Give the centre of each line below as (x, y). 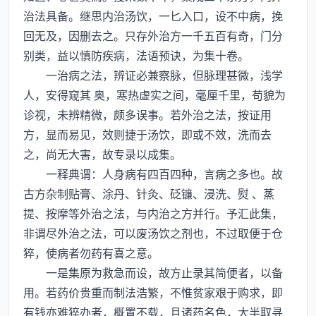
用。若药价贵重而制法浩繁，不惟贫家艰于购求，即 (153, 292)
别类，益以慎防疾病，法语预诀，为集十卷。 (136, 55)
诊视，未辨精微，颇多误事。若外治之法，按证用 (147, 114)
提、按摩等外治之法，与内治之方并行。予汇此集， (153, 213)
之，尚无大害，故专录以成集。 (102, 154)
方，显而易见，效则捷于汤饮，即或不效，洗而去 (147, 134)
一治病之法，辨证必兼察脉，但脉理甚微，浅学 (153, 75)
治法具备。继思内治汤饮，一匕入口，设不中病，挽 (153, 16)
